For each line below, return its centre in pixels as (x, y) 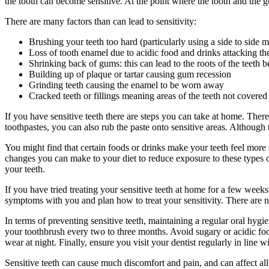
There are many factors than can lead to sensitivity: (101, 21)
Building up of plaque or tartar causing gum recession (130, 74)
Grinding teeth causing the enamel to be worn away (126, 85)
